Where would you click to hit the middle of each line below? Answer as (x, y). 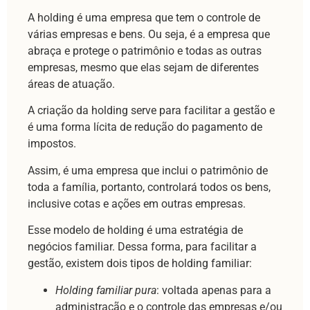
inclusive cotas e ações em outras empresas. (137, 203)
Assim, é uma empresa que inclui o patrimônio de (148, 170)
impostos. (52, 144)
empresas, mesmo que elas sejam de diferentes (143, 68)
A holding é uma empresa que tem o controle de (144, 18)
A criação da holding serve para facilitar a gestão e (151, 111)
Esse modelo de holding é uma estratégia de (135, 230)
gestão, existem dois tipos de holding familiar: (141, 264)
